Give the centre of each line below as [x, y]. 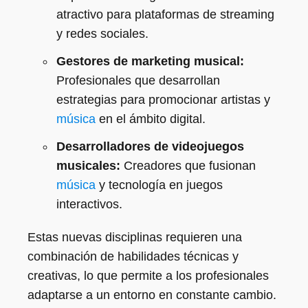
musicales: [88, 166]
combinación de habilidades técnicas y [133, 256]
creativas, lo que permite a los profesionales [148, 276]
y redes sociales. [102, 34]
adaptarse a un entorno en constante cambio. [152, 295]
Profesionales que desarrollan [138, 80]
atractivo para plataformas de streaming [165, 14]
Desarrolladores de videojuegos [150, 146]
